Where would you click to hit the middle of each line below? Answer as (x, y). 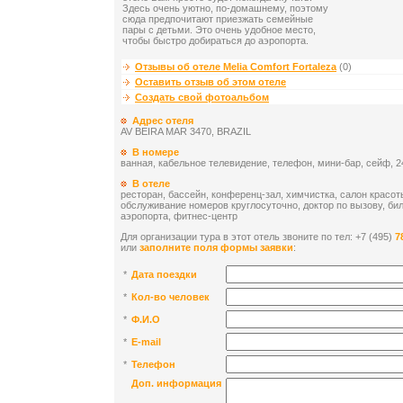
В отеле (151, 184)
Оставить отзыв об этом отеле (210, 82)
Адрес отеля (163, 121)
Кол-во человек (170, 297)
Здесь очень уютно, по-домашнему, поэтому (225, 9)
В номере (156, 152)
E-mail (146, 342)
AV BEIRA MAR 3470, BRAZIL (186, 132)
